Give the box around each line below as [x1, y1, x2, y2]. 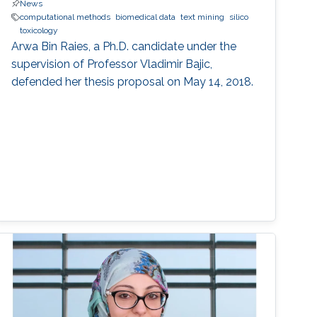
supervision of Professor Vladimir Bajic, [11, 57, 213, 71]
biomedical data [115, 12, 176, 23]
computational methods [20, 12, 111, 23]
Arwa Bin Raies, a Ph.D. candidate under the [11, 40, 237, 54]
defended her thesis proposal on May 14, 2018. [11, 75, 254, 89]
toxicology [20, 25, 59, 36]
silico [229, 12, 249, 23]
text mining [180, 12, 225, 23]
